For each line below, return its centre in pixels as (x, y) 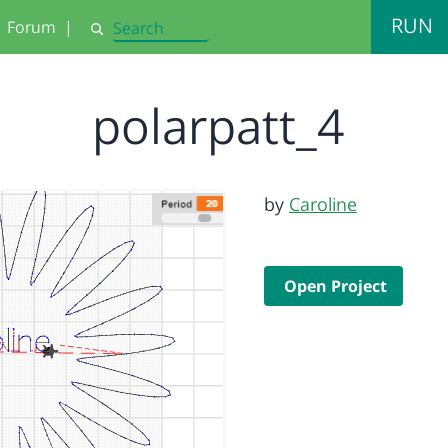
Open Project (335, 286)
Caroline (323, 204)
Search (111, 37)
